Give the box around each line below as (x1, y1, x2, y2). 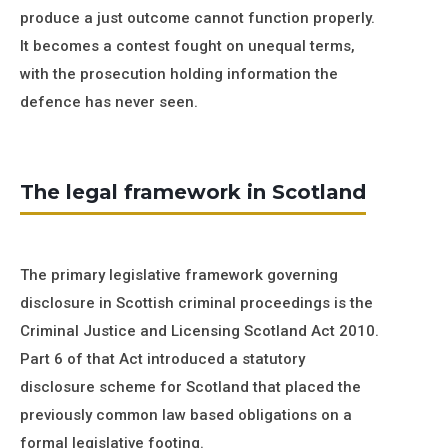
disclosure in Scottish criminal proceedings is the (20, 294, 373, 312)
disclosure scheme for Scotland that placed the (20, 378, 361, 396)
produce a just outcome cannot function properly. (20, 9, 375, 27)
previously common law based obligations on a (20, 406, 352, 424)
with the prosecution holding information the (20, 65, 338, 83)
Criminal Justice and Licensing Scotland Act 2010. (20, 322, 379, 340)
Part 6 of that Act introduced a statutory (20, 350, 305, 368)
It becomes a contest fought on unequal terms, (20, 37, 355, 55)
